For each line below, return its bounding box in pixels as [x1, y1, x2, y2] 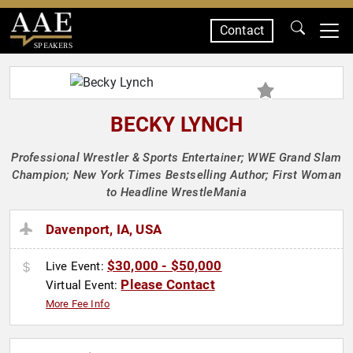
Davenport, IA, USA [46, 221, 162, 238]
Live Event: [46, 259, 107, 274]
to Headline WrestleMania [106, 185, 247, 199]
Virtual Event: [46, 278, 121, 293]
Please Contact [121, 277, 215, 293]
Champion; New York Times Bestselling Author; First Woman [11, 168, 342, 182]
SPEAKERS [33, 40, 72, 50]
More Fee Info [46, 298, 110, 310]
